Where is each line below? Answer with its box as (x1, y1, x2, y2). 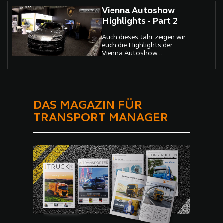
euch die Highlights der (102, 41, 173, 49)
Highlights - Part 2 (102, 16, 178, 26)
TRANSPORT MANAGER (33, 112, 169, 124)
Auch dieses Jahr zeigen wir (102, 33, 186, 41)
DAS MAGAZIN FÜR (33, 100, 143, 111)
